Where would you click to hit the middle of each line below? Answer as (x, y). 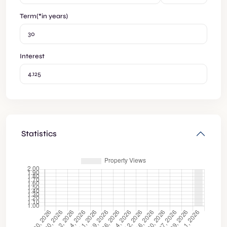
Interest (32, 56)
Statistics (39, 134)
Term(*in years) (44, 16)
